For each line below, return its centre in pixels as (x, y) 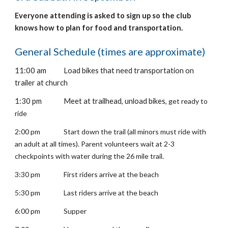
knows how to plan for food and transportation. (99, 28)
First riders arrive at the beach (111, 174)
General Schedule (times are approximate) (110, 51)
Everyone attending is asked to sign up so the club (103, 16)
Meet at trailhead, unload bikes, (116, 101)
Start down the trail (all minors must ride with (135, 132)
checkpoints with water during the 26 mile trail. (90, 156)
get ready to (188, 101)
